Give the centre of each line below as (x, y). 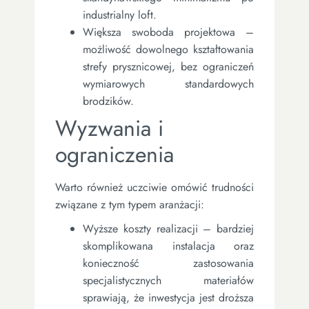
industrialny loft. (120, 14)
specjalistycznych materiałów (168, 280)
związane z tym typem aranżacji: (130, 204)
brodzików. (108, 101)
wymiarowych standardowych (168, 83)
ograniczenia (114, 154)
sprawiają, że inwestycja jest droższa (168, 297)
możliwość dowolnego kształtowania (168, 49)
